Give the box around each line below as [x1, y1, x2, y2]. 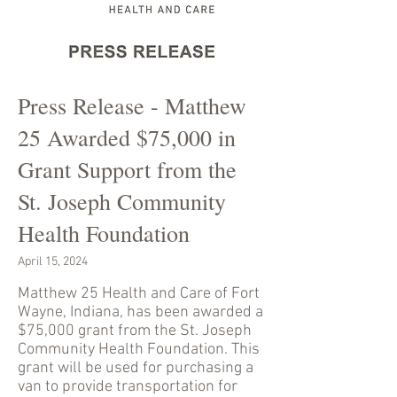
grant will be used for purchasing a [18, 359, 253, 378]
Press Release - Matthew [18, 90, 246, 121]
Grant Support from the [18, 154, 237, 184]
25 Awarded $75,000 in [18, 122, 236, 152]
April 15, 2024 [18, 254, 88, 269]
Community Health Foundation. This [18, 340, 260, 359]
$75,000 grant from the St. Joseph [18, 322, 252, 340]
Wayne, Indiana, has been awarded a [18, 303, 263, 322]
